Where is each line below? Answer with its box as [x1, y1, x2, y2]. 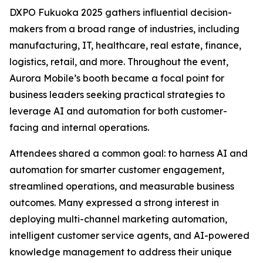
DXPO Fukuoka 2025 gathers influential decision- [9, 6, 232, 18]
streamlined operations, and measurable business [9, 180, 234, 192]
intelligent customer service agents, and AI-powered [9, 230, 249, 241]
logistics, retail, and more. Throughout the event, [9, 56, 228, 68]
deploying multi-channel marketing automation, [9, 213, 227, 225]
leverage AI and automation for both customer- [9, 105, 227, 117]
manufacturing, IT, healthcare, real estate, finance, [9, 39, 241, 51]
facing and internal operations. [9, 122, 149, 133]
